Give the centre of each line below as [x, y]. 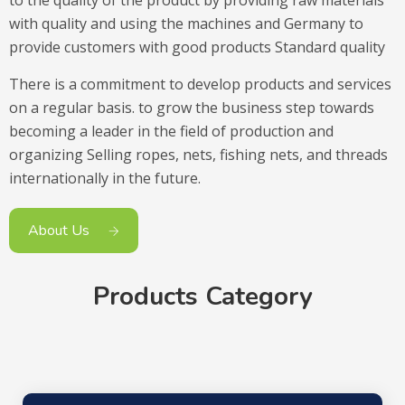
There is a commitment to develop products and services [200, 84]
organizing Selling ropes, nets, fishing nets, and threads [198, 154]
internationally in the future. [105, 178]
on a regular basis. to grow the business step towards [193, 107]
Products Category [202, 296]
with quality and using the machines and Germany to [186, 23]
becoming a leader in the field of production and [171, 131]
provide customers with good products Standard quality [197, 47]
